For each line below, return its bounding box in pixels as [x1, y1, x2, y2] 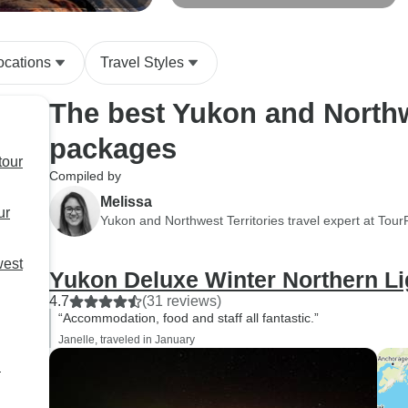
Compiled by [49, 168, 121, 183]
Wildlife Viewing [186, 3, 265, 15]
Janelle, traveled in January [58, 333, 195, 346]
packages [49, 133, 177, 165]
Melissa [100, 193, 152, 209]
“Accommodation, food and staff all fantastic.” [58, 311, 319, 325]
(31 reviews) [142, 293, 221, 309]
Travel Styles [100, 55, 184, 70]
